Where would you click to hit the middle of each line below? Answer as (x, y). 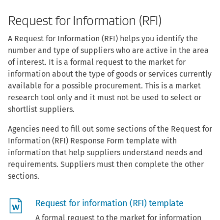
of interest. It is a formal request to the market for (97, 62)
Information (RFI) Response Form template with (92, 140)
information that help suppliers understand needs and (105, 152)
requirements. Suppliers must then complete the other (106, 164)
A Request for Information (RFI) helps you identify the (103, 38)
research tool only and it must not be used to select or (105, 97)
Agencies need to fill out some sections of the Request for (110, 129)
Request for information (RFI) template (110, 203)
